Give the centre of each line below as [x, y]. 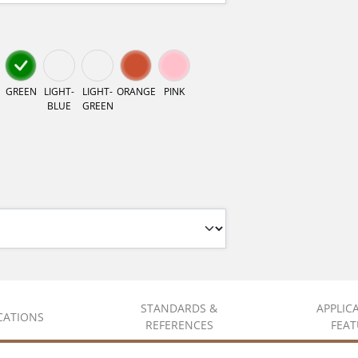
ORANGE [136, 92]
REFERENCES [179, 325]
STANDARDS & [179, 308]
